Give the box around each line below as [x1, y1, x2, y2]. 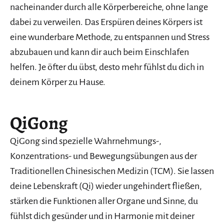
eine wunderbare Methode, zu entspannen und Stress [10, 32, 209, 42]
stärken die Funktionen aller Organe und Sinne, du [10, 196, 198, 206]
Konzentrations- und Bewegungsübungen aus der [10, 151, 197, 161]
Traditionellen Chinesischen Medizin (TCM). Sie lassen [10, 166, 214, 176]
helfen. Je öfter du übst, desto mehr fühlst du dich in [10, 62, 204, 72]
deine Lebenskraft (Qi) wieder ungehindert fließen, [10, 181, 202, 191]
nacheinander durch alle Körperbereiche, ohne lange [10, 2, 208, 12]
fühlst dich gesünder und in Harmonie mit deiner [10, 211, 194, 221]
